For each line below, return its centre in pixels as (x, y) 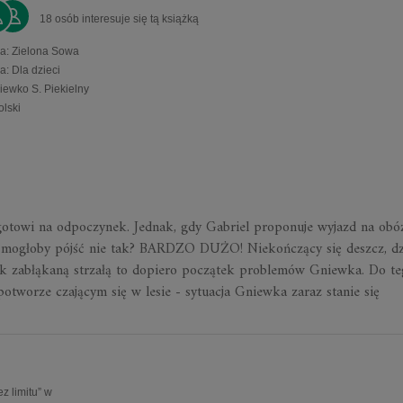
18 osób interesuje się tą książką (119, 19)
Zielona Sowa (45, 51)
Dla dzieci (36, 70)
